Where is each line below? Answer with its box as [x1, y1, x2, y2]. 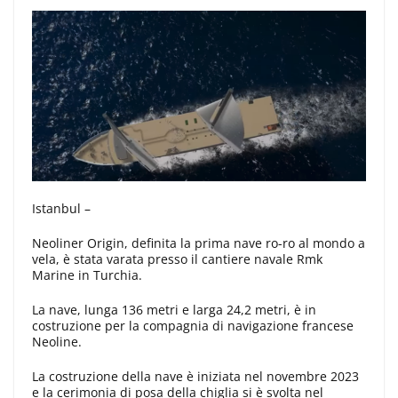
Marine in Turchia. [32, 266, 142, 283]
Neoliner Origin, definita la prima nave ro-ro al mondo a [32, 234, 365, 251]
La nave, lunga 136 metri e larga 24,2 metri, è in [32, 300, 316, 318]
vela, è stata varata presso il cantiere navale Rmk [32, 250, 322, 267]
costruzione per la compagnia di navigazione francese [32, 316, 354, 334]
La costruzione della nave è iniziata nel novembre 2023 [32, 367, 359, 385]
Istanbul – [32, 199, 91, 217]
